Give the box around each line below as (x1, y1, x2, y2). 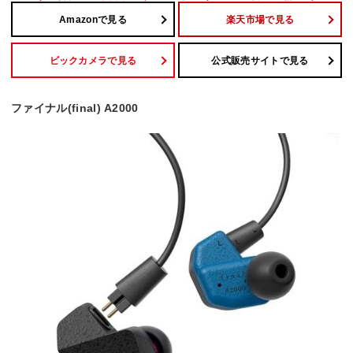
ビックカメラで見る (49, 54, 137, 66)
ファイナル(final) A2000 (11, 101, 139, 114)
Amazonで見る (59, 13, 127, 25)
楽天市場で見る (225, 13, 295, 25)
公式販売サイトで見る (211, 54, 309, 66)
